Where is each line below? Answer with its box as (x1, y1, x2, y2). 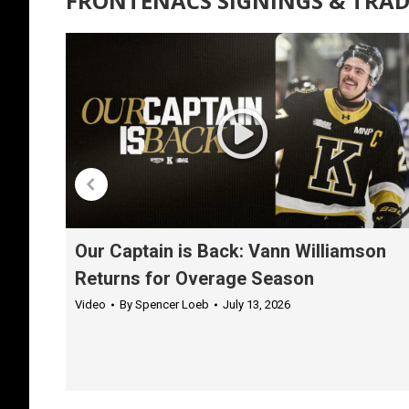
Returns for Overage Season (75, 267, 314, 289)
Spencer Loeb (135, 297, 209, 311)
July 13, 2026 (223, 297, 290, 311)
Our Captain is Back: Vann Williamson (75, 239, 386, 262)
